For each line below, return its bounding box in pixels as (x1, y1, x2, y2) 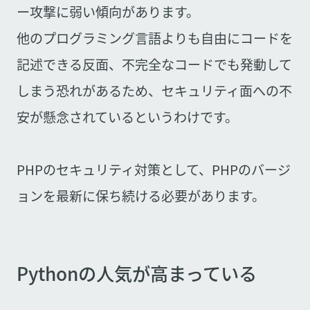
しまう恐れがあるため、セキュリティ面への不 (16, 81, 292, 101)
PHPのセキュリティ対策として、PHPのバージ (16, 160, 291, 180)
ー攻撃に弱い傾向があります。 (16, 2, 199, 22)
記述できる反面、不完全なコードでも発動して (16, 55, 292, 75)
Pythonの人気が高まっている (16, 260, 257, 287)
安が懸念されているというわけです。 (16, 107, 238, 127)
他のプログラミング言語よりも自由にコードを (16, 28, 293, 48)
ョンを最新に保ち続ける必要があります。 (16, 186, 265, 206)
